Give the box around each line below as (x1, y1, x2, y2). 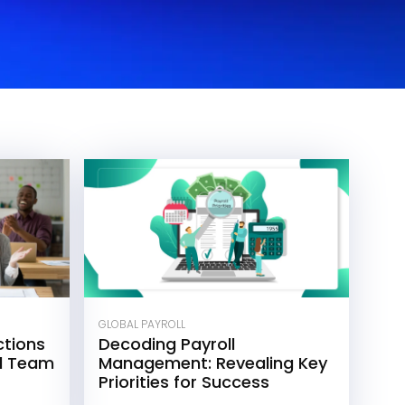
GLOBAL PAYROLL (99, 316, 185, 333)
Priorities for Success (99, 371, 269, 394)
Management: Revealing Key (99, 352, 327, 375)
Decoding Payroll (99, 333, 235, 356)
